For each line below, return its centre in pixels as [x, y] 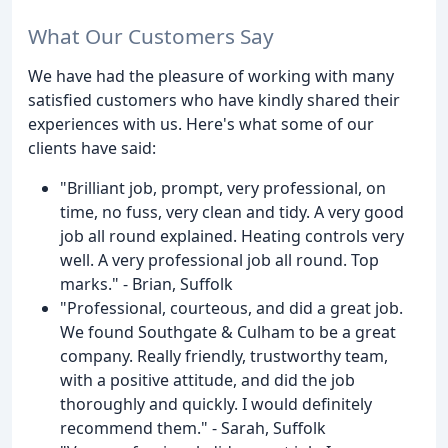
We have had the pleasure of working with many [211, 76]
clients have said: [92, 148]
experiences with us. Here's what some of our [201, 124]
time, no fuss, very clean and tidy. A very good [232, 212]
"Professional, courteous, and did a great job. [231, 308]
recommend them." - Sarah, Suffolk [193, 428]
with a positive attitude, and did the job [207, 380]
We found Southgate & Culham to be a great [228, 332]
